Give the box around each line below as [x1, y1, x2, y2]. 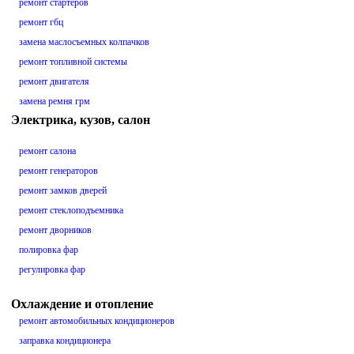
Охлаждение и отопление [11, 297, 153, 311]
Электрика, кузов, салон [11, 113, 150, 127]
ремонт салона [19, 145, 76, 157]
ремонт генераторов [19, 165, 98, 177]
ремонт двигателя [19, 76, 89, 88]
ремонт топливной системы [19, 56, 127, 68]
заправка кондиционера [19, 335, 111, 347]
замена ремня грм [19, 96, 90, 107]
